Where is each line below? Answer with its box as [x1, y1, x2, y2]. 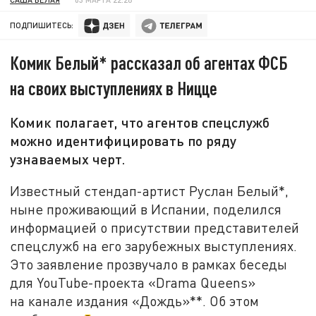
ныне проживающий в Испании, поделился [10, 200, 282, 217]
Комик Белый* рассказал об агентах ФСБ [10, 51, 288, 74]
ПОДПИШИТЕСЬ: [10, 20, 74, 30]
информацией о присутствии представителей [10, 219, 300, 236]
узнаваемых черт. [10, 150, 126, 168]
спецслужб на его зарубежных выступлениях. [10, 237, 298, 254]
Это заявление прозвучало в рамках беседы [10, 255, 288, 272]
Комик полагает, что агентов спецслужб [10, 114, 270, 131]
